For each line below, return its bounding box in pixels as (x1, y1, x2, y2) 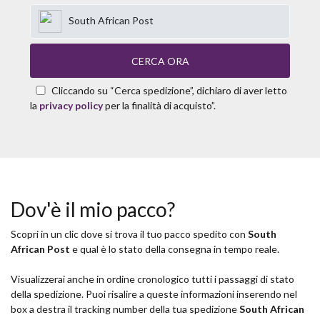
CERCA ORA (131, 54, 189, 67)
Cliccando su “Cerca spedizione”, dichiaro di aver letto (51, 84, 287, 97)
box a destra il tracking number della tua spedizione (11, 303, 239, 316)
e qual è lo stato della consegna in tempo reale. (70, 243, 279, 256)
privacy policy (39, 99, 103, 112)
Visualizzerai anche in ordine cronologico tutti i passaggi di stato (11, 273, 294, 286)
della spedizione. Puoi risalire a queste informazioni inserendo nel (11, 288, 297, 301)
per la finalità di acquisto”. (103, 99, 216, 112)
